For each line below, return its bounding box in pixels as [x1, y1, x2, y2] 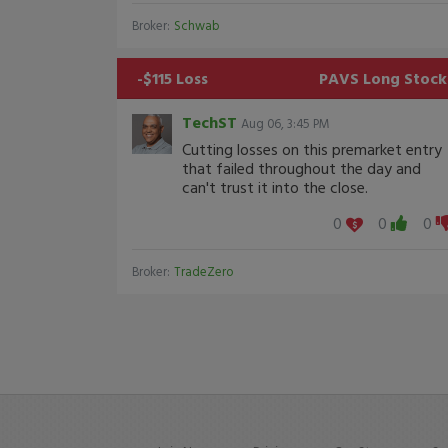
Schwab [174, 15, 219, 35]
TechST [182, 109, 237, 134]
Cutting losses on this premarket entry [182, 136, 442, 161]
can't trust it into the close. [182, 174, 368, 199]
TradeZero [174, 261, 233, 281]
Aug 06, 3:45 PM [241, 113, 330, 133]
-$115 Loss [137, 65, 208, 90]
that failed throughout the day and [182, 155, 421, 180]
